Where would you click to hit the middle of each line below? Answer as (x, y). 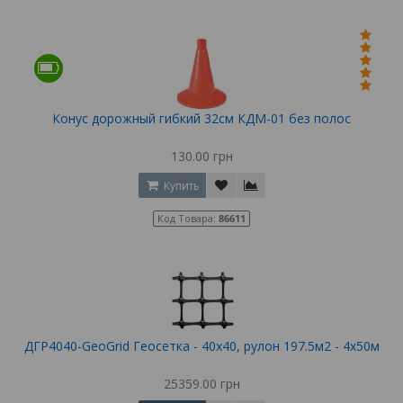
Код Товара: (188, 218)
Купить (180, 185)
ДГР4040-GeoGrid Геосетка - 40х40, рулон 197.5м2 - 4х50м (201, 345)
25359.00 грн (201, 383)
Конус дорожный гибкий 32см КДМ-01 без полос (201, 118)
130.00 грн (201, 156)
